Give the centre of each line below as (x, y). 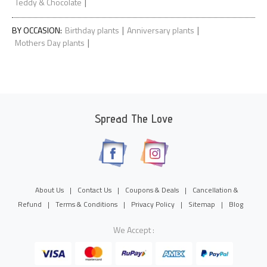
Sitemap (202, 204)
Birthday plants (92, 30)
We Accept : (133, 229)
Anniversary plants (161, 30)
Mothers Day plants (50, 42)
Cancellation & (215, 190)
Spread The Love (133, 118)
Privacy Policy (153, 204)
